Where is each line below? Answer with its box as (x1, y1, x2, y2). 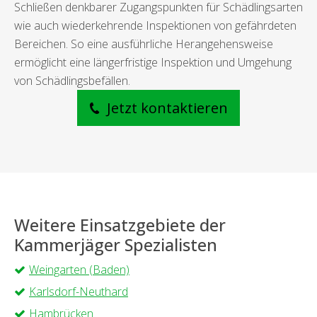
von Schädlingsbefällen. (14, 73, 130, 89)
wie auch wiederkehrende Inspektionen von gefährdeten (14, 18, 296, 34)
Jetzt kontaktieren (103, 98, 228, 118)
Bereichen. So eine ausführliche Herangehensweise (14, 36, 273, 52)
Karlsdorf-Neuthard (29, 284, 128, 300)
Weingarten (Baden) (29, 262, 129, 278)
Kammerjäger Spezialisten (14, 234, 217, 257)
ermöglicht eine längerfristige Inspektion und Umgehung (14, 54, 292, 71)
